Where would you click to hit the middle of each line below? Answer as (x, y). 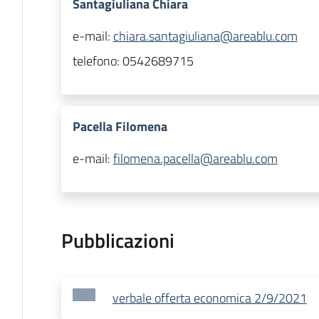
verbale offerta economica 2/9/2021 (209, 298)
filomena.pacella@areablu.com (195, 159)
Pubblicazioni (117, 241)
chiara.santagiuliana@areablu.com (205, 36)
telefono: (97, 61)
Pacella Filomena (120, 127)
